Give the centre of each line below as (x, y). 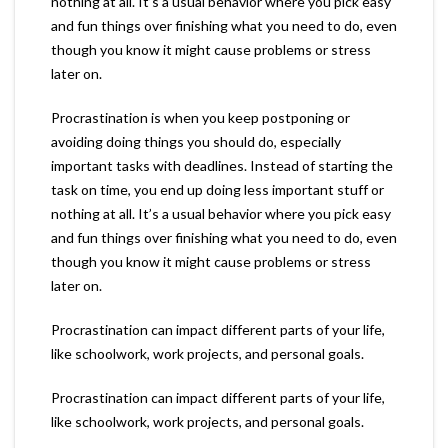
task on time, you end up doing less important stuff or (217, 189)
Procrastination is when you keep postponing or (200, 117)
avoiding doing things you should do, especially (196, 141)
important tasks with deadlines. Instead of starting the (222, 165)
